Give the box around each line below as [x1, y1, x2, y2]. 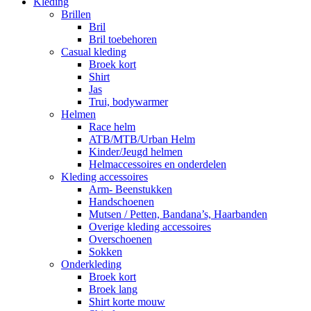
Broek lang [89, 283, 137, 296]
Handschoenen [89, 196, 154, 208]
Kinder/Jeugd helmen [89, 146, 183, 158]
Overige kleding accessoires [89, 221, 211, 233]
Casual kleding [61, 46, 126, 58]
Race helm [89, 121, 135, 133]
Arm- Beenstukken [89, 183, 172, 196]
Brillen [61, 8, 91, 21]
